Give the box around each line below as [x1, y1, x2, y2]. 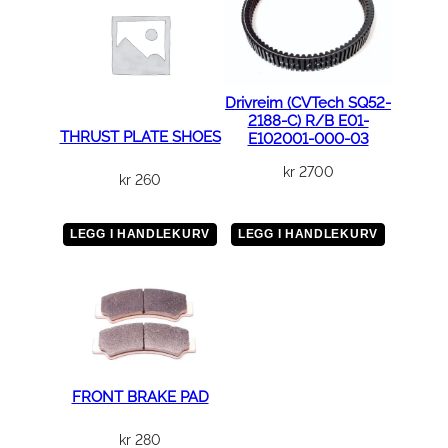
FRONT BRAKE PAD [71, 388, 209, 407]
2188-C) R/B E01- [247, 112, 369, 131]
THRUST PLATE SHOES [59, 128, 221, 147]
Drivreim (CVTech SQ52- [225, 94, 391, 113]
